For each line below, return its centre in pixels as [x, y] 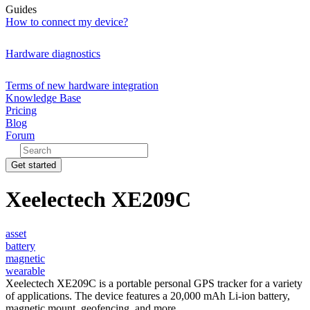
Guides [21, 9]
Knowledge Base [43, 98]
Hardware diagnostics [53, 54]
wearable [25, 271]
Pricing [21, 110]
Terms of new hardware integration [82, 85]
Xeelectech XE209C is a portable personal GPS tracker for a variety [154, 283]
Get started [34, 165]
